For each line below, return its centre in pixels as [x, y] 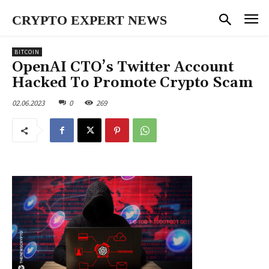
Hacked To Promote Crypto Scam [132, 83]
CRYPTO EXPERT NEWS [89, 20]
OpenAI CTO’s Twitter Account [123, 67]
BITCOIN [27, 52]
